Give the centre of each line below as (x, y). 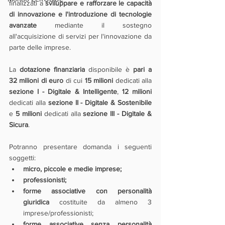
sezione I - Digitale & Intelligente (63, 91)
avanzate (23, 25)
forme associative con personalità (87, 191)
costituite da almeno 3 (100, 202)
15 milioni (100, 80)
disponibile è (109, 69)
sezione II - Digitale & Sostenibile (100, 102)
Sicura (19, 125)
